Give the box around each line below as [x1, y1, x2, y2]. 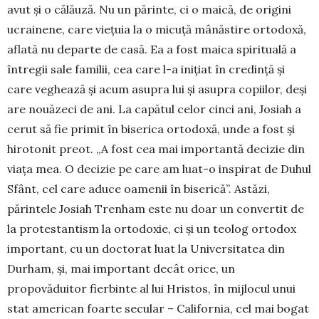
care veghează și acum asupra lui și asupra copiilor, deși [7, 81, 307, 96]
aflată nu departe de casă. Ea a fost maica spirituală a [7, 41, 296, 56]
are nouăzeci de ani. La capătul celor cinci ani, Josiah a [7, 101, 301, 116]
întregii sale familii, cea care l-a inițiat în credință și [7, 61, 285, 76]
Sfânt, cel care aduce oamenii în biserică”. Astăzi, [7, 181, 270, 196]
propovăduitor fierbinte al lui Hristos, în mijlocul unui [7, 281, 296, 296]
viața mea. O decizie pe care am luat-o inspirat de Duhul [7, 161, 311, 176]
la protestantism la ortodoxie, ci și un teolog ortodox [7, 221, 296, 236]
